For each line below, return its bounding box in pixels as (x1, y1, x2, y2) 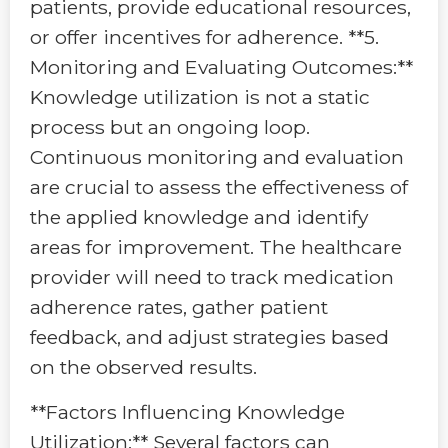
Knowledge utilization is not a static (30, 85, 370, 110)
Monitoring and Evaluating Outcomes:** (30, 55, 413, 80)
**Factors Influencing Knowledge (30, 399, 345, 424)
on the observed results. (30, 355, 257, 380)
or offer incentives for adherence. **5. (30, 25, 379, 50)
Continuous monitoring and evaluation (30, 145, 404, 170)
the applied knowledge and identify (30, 205, 368, 230)
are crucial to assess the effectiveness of (30, 175, 408, 200)
